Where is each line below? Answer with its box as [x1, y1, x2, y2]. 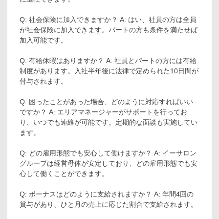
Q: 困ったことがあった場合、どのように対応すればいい [20, 97, 193, 106]
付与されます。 [20, 77, 67, 85]
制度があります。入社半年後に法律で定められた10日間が [20, 66, 198, 75]
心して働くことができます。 [20, 169, 109, 177]
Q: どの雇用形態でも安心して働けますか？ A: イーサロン [20, 149, 197, 157]
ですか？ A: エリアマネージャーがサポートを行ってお [20, 108, 187, 116]
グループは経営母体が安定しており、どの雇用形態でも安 [20, 159, 197, 167]
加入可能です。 [20, 36, 67, 44]
